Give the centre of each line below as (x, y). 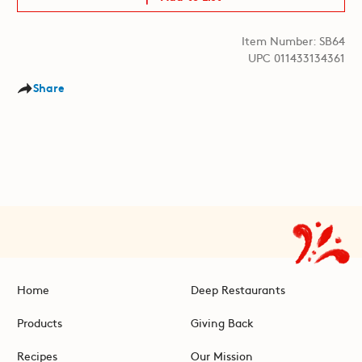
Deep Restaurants (238, 289)
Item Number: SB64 (294, 40)
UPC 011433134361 (297, 57)
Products (39, 322)
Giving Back (222, 322)
